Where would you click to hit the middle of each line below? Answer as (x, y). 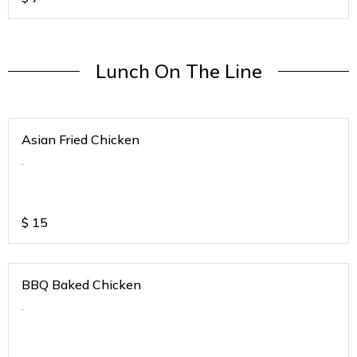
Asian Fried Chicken (80, 140)
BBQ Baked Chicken (81, 285)
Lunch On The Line (178, 71)
